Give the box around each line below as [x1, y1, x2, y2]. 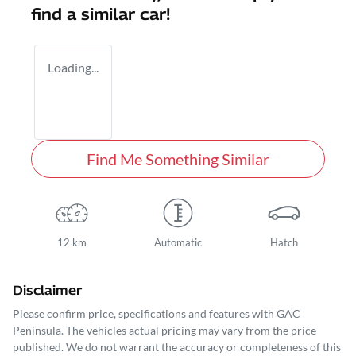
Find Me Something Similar [87, 149, 269, 169]
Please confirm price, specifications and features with [13, 307, 277, 321]
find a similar [31, 5, 140, 25]
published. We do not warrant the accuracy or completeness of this [13, 340, 341, 354]
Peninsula [13, 323, 61, 338]
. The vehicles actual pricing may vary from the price [61, 323, 316, 338]
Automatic [153, 236, 202, 250]
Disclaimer [13, 283, 82, 299]
